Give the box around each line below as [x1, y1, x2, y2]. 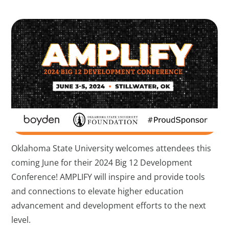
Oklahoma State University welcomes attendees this [11, 142, 212, 154]
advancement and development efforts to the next [11, 199, 207, 211]
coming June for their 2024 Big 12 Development [11, 156, 193, 168]
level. [11, 214, 31, 225]
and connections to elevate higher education [11, 185, 184, 197]
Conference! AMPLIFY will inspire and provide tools [11, 171, 205, 182]
